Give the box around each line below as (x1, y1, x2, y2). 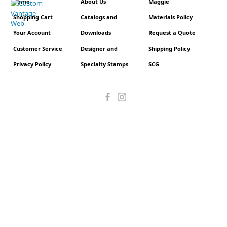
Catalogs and (81, 13, 118, 21)
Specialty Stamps (81, 60, 129, 68)
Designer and (81, 45, 118, 52)
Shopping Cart (13, 13, 53, 21)
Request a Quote (148, 29, 196, 36)
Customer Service (13, 45, 62, 52)
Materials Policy (148, 13, 193, 21)
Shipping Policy (148, 45, 190, 52)
